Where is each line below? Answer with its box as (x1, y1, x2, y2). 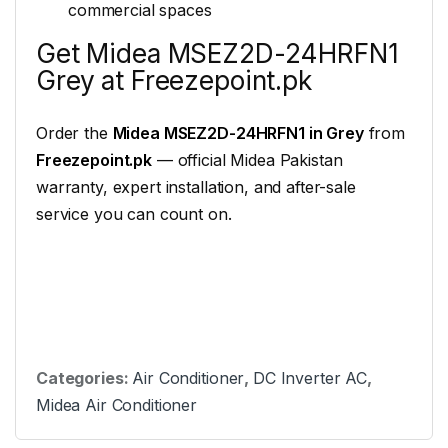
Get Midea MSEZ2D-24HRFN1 (36, 37, 399, 69)
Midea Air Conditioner (36, 395, 198, 416)
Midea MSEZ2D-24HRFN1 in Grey (112, 122, 364, 143)
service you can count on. (36, 203, 232, 224)
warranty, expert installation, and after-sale (36, 176, 356, 197)
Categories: (36, 368, 133, 389)
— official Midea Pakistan (152, 149, 343, 170)
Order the (36, 122, 113, 143)
